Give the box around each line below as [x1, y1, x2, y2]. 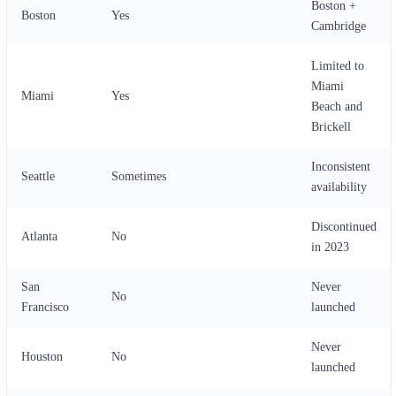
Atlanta [21, 230, 57, 243]
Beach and [311, 100, 362, 113]
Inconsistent [311, 160, 370, 173]
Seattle [21, 170, 55, 183]
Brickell [311, 120, 351, 133]
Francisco [21, 301, 69, 314]
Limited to [311, 59, 364, 72]
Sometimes [111, 170, 166, 183]
